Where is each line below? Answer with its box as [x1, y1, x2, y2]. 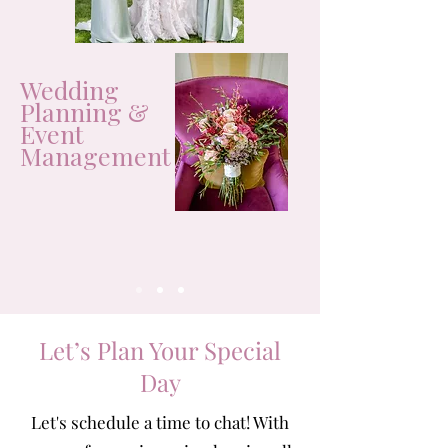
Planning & [20, 95, 149, 128]
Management [20, 139, 171, 172]
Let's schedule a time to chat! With [31, 411, 289, 433]
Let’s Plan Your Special [39, 334, 281, 366]
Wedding [20, 73, 119, 106]
